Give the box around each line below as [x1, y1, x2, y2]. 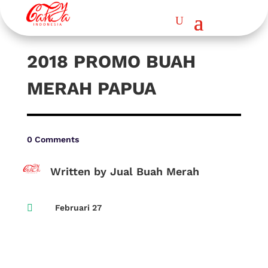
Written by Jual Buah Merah [50, 165, 199, 178]
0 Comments [26, 135, 79, 144]
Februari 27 [54, 203, 102, 212]
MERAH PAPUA [26, 78, 156, 99]
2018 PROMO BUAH [26, 51, 196, 72]
